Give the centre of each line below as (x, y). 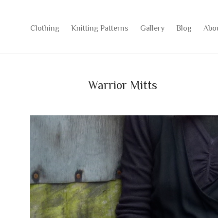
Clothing (45, 27)
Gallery (152, 27)
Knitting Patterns (100, 27)
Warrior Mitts (123, 85)
